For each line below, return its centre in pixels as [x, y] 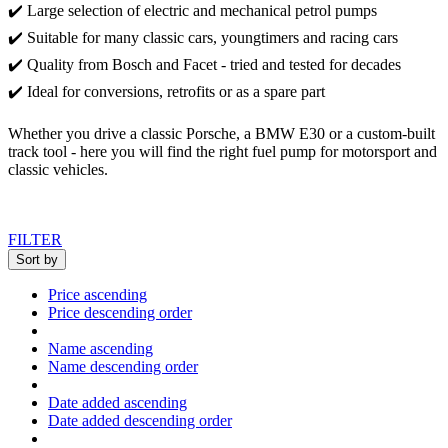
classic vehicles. [58, 169]
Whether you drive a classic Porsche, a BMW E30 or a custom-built [221, 133]
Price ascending [97, 294]
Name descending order [123, 366]
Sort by [37, 259]
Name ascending [100, 348]
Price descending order [120, 312]
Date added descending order [140, 420]
